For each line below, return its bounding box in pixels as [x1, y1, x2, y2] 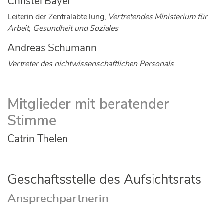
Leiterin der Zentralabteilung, [7, 11, 108, 22]
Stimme [7, 111, 56, 131]
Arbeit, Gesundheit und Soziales [7, 22, 118, 34]
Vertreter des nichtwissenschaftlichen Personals [7, 58, 174, 69]
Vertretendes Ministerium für [108, 11, 207, 22]
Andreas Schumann [7, 41, 97, 55]
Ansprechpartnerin [7, 191, 109, 207]
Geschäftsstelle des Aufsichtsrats [7, 171, 205, 189]
